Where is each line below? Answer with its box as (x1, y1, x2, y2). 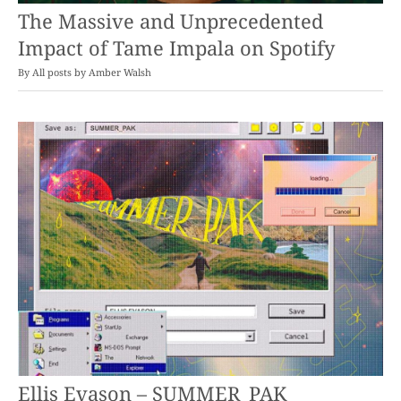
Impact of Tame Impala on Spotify (18, 34, 335, 61)
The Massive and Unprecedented (18, 7, 323, 34)
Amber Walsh (89, 65, 151, 80)
